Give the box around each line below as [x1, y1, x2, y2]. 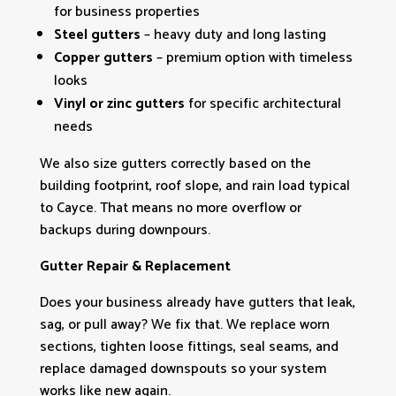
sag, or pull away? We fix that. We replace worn [39, 312, 330, 337]
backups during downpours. [39, 217, 210, 242]
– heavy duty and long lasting [140, 22, 326, 47]
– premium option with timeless [152, 45, 353, 70]
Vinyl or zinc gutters [53, 91, 185, 116]
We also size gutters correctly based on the [39, 151, 311, 176]
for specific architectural [184, 91, 341, 116]
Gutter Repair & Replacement [39, 254, 231, 278]
